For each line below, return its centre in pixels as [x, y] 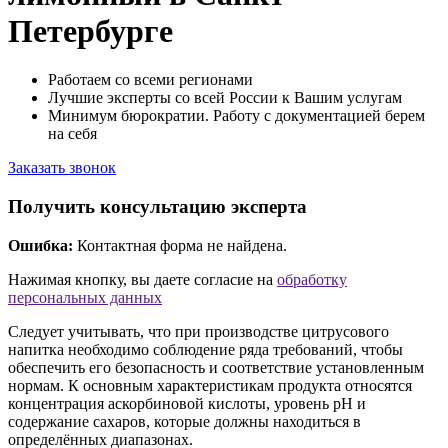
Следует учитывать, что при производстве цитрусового [198, 331]
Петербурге [90, 30]
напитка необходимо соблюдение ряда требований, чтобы [205, 349]
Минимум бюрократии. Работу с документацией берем [236, 116]
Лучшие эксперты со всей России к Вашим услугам [225, 98]
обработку [312, 279]
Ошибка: [40, 245]
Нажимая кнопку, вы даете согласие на [142, 279]
